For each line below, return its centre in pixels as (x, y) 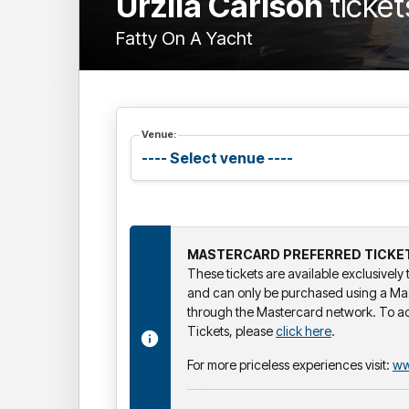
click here (304, 330)
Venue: (159, 134)
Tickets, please (231, 330)
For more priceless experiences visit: (290, 364)
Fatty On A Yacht (184, 38)
